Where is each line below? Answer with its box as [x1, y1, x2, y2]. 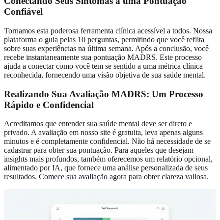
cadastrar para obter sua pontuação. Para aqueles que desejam [4, 146, 193, 155]
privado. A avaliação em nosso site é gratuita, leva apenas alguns [4, 128, 203, 137]
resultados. [4, 172, 39, 181]
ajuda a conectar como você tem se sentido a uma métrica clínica [4, 61, 203, 70]
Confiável [4, 6, 43, 17]
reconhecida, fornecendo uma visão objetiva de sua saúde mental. [4, 70, 206, 79]
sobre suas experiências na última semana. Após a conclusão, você [4, 44, 209, 53]
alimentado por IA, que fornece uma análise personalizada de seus [4, 164, 208, 172]
